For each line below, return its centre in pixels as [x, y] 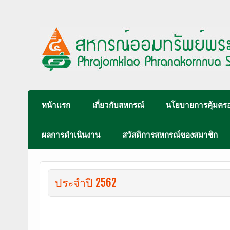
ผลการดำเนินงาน [71, 135]
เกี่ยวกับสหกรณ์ [118, 105]
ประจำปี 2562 [85, 183]
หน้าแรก [56, 105]
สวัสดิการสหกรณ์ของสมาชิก [170, 135]
